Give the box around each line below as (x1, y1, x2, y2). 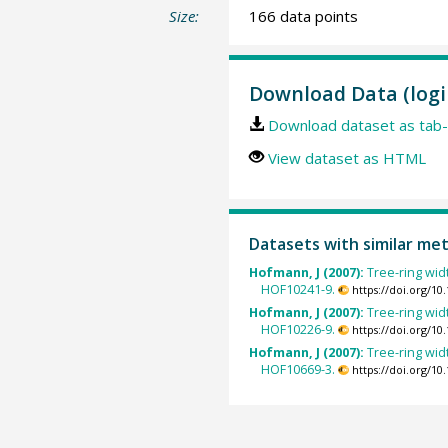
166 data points (248, 6, 358, 27)
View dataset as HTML (267, 147, 426, 168)
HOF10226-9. (261, 321, 336, 339)
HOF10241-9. (261, 280, 336, 298)
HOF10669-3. (261, 361, 336, 379)
